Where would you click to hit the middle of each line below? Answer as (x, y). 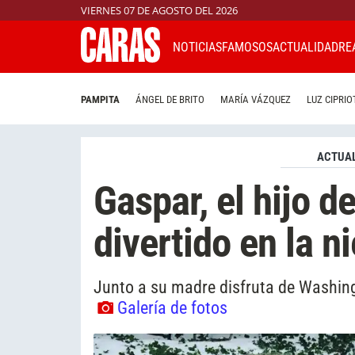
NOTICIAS (197, 47)
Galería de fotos (172, 307)
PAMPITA (100, 100)
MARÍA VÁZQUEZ (256, 100)
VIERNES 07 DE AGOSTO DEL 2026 (159, 10)
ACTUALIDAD (305, 47)
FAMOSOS (247, 47)
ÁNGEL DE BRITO (170, 100)
